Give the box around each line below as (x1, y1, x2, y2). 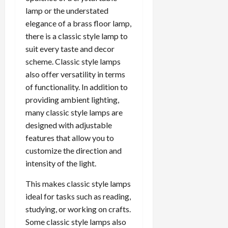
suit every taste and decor (25, 44, 115, 54)
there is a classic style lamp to (25, 31, 128, 41)
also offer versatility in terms (25, 69, 125, 79)
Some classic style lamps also (25, 217, 126, 227)
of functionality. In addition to (25, 82, 128, 92)
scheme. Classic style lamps (25, 56, 121, 67)
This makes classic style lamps (25, 179, 131, 189)
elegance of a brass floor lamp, (25, 18, 131, 28)
